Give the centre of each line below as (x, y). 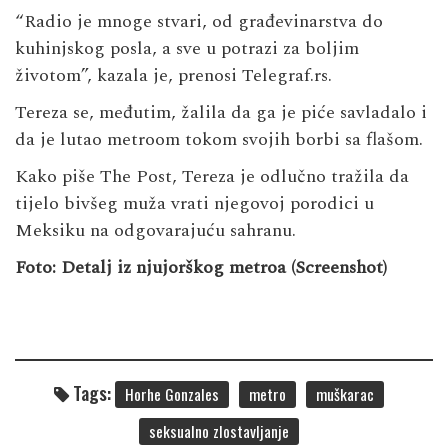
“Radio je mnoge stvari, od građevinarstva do (199, 22)
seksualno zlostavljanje (219, 431)
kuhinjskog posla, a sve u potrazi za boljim (187, 49)
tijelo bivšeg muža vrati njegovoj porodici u (194, 204)
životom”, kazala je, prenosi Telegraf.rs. (173, 76)
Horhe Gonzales (172, 394)
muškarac (345, 394)
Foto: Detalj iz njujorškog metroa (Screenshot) (201, 268)
